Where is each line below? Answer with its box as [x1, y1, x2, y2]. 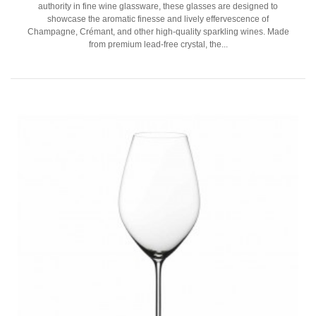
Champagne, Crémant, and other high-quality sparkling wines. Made [27, 26, 289, 37]
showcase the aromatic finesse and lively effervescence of [47, 13, 269, 24]
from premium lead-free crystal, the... [88, 39, 228, 49]
